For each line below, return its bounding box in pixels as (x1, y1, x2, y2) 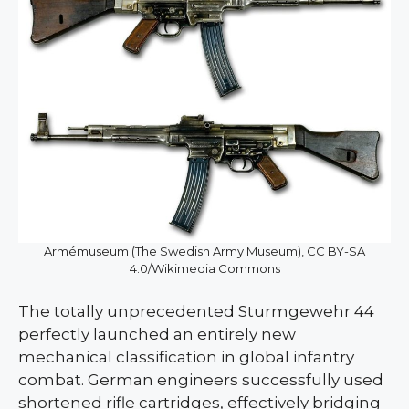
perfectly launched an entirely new (18, 325, 296, 344)
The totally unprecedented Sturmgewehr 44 (18, 302, 374, 321)
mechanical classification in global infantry (18, 348, 354, 367)
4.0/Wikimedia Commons (129, 261, 280, 277)
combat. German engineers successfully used (18, 371, 383, 390)
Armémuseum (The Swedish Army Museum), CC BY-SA (44, 244, 365, 259)
